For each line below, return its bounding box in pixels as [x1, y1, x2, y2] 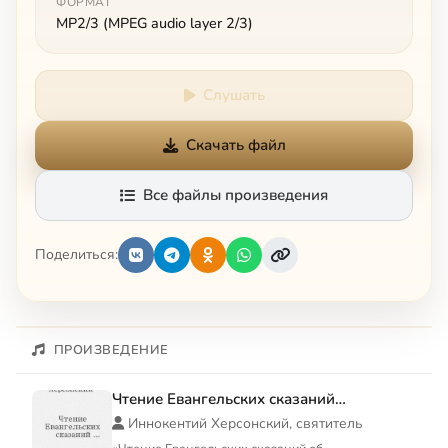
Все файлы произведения [143, 184, 328, 205]
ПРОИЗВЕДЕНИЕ [53, 340, 169, 359]
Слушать [202, 84, 265, 105]
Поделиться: [35, 245, 118, 265]
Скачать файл [185, 134, 286, 155]
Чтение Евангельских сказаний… [112, 388, 346, 409]
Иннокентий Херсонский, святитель [128, 413, 363, 433]
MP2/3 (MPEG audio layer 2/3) [56, 12, 253, 33]
